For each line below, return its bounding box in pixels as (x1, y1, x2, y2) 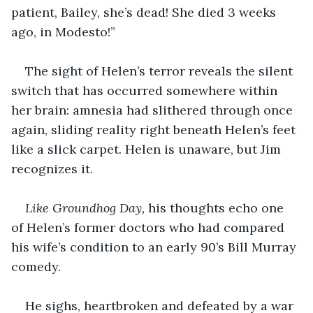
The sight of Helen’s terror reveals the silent (25, 62, 296, 79)
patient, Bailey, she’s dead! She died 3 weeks (11, 3, 279, 20)
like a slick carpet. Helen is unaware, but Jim (11, 140, 284, 157)
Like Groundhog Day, (25, 199, 148, 216)
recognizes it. (11, 160, 93, 177)
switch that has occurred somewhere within (11, 82, 281, 99)
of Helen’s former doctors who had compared (11, 219, 288, 235)
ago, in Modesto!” (11, 23, 115, 40)
